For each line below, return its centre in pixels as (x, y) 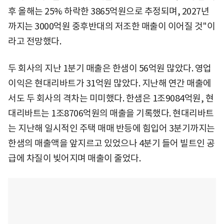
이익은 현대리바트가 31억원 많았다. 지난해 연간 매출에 (110, 83)
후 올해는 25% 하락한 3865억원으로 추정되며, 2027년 (108, 11)
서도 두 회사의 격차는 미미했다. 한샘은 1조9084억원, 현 (111, 98)
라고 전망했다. (34, 41)
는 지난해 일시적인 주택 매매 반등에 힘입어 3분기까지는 (111, 128)
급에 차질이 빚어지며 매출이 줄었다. (74, 158)
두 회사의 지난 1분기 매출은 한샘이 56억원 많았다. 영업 (110, 68)
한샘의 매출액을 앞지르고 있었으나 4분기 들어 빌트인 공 (111, 143)
